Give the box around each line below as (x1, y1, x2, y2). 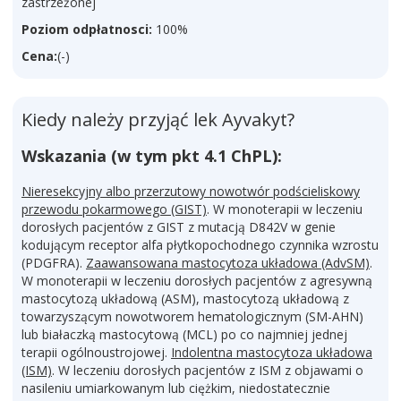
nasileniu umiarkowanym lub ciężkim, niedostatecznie (21, 380, 330, 397)
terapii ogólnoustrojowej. (21, 344, 171, 361)
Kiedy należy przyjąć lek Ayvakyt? (21, 107, 294, 132)
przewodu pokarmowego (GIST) (21, 200, 207, 218)
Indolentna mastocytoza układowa (171, 344, 372, 361)
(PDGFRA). (21, 254, 86, 271)
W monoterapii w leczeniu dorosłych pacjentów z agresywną (21, 272, 372, 289)
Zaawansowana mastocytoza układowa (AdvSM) (86, 254, 370, 271)
